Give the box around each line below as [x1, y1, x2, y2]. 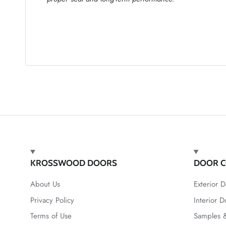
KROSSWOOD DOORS [30, 158, 117, 168]
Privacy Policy [30, 194, 74, 206]
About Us [30, 179, 60, 190]
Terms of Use [30, 210, 72, 222]
